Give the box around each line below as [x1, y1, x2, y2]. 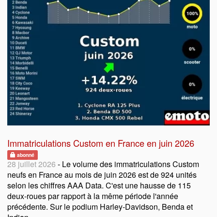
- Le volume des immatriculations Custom [56, 158, 199, 170]
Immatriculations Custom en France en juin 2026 [7, 136, 194, 149]
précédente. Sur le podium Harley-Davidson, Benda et [7, 201, 193, 212]
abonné [15, 151, 35, 158]
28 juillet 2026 [7, 158, 56, 170]
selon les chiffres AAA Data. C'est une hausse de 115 [7, 179, 191, 191]
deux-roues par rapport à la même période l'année [7, 190, 178, 201]
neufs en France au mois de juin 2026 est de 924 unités [7, 169, 197, 180]
